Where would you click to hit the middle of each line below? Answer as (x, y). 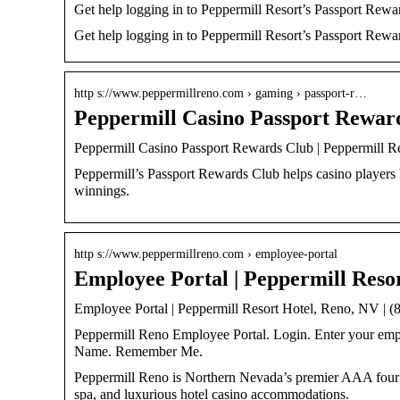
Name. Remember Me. (138, 351)
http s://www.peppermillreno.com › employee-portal (206, 254)
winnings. (102, 190)
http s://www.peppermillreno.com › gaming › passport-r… (221, 93)
